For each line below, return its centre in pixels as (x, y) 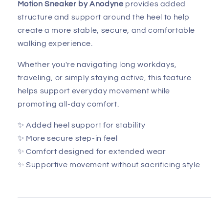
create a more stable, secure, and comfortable (106, 31)
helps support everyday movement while (94, 91)
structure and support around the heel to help (104, 17)
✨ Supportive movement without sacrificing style (109, 164)
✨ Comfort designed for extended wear (92, 151)
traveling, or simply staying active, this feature (104, 77)
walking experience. (55, 44)
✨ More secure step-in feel (67, 138)
